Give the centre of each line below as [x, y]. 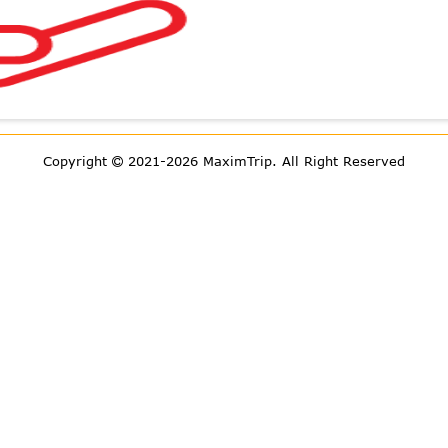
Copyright [77, 161]
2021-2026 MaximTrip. [202, 161]
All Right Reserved [343, 161]
